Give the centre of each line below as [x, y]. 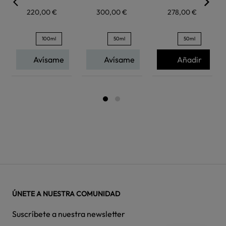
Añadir [190, 60]
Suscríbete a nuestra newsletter [69, 214]
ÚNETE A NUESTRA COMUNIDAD [66, 193]
